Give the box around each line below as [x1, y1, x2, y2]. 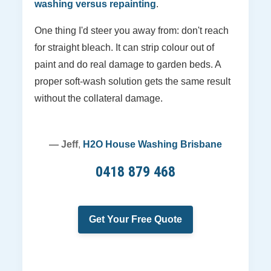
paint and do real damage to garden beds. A [34, 59, 221, 70]
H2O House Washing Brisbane [82, 139, 222, 149]
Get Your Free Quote [88, 214, 182, 224]
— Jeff [48, 139, 78, 149]
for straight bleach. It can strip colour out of [34, 42, 214, 53]
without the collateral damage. [34, 93, 163, 103]
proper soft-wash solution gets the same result [34, 76, 230, 87]
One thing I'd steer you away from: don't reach [34, 25, 229, 36]
